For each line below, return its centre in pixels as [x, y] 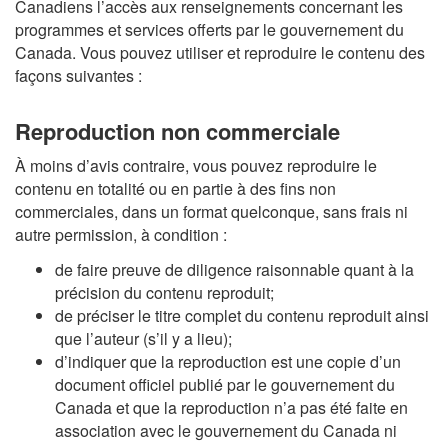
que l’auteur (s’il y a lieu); [143, 338]
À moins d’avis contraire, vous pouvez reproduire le [196, 165]
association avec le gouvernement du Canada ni [226, 430]
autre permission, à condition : [121, 234]
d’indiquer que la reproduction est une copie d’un [228, 361]
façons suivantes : [78, 75]
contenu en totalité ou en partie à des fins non [175, 188]
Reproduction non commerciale [177, 130]
